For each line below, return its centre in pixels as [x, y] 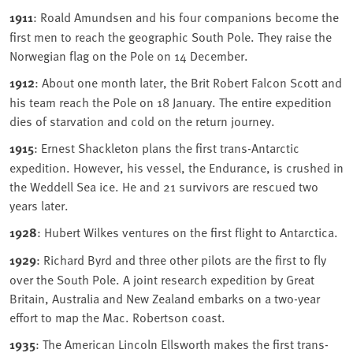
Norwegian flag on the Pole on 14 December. [129, 56]
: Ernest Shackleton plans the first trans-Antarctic [167, 148]
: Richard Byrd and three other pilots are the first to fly [181, 260]
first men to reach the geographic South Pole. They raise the [171, 37]
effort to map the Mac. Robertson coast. [117, 317]
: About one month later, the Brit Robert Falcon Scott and [188, 82]
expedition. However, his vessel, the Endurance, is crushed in [176, 167]
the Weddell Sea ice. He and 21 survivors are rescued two [164, 186]
